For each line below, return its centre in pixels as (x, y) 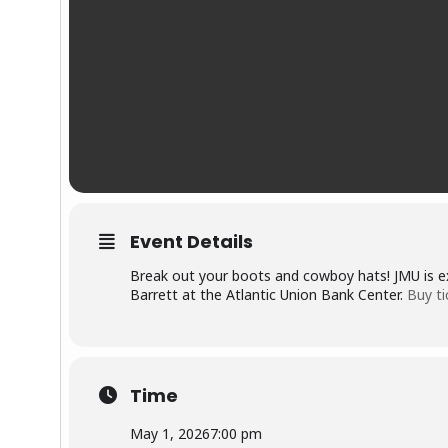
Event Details (191, 242)
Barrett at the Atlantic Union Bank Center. (268, 295)
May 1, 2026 (170, 434)
